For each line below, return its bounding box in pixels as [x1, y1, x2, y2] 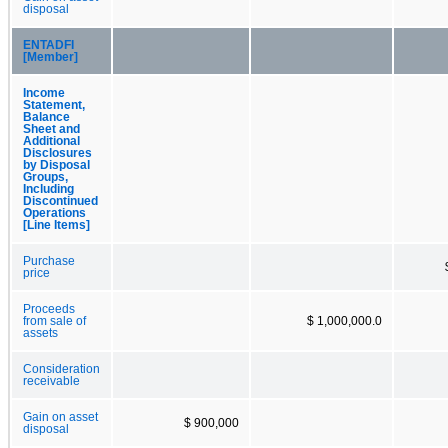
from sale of [23, 314, 86, 327]
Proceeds [23, 302, 75, 315]
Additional [23, 134, 80, 147]
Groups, [23, 170, 68, 183]
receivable [23, 374, 80, 387]
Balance [23, 110, 70, 123]
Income [23, 86, 65, 99]
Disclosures [23, 146, 92, 159]
